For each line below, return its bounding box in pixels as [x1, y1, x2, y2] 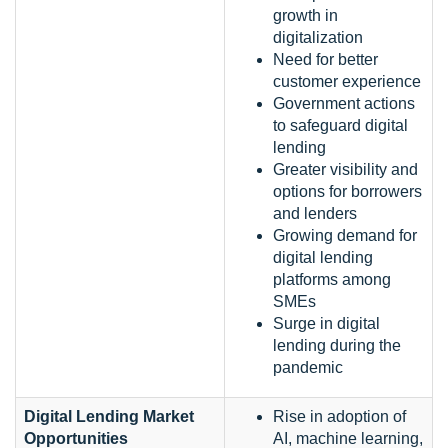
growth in [273, 6, 338, 24]
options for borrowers [273, 182, 422, 200]
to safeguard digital [273, 116, 408, 134]
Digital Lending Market [24, 407, 194, 425]
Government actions [273, 94, 415, 112]
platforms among [273, 270, 391, 288]
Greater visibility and [273, 160, 418, 178]
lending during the [273, 336, 401, 354]
